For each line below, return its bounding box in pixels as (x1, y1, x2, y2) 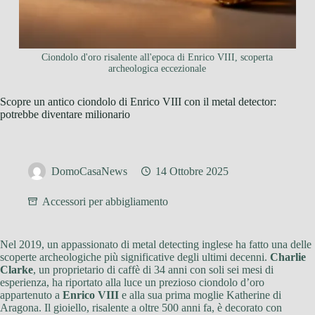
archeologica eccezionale (108, 63, 207, 75)
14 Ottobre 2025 (155, 165, 229, 178)
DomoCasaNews (51, 165, 127, 178)
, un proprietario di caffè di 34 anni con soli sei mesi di (33, 264, 274, 276)
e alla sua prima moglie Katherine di (119, 289, 281, 302)
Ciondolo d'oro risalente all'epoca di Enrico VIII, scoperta (41, 52, 274, 63)
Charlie (270, 251, 306, 264)
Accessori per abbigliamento (42, 195, 168, 208)
